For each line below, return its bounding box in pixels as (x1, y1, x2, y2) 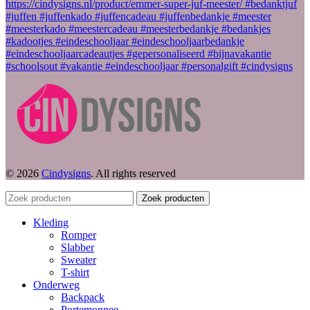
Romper (61, 229, 96, 241)
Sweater (61, 254, 96, 266)
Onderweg (33, 279, 80, 291)
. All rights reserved (91, 167, 176, 180)
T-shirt (61, 266, 89, 279)
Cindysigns (42, 167, 91, 180)
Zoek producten (142, 193, 204, 204)
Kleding (33, 217, 69, 229)
